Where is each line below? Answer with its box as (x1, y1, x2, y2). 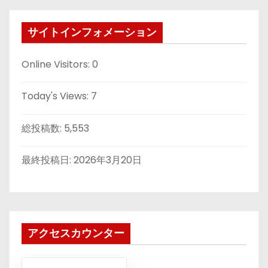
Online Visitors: (22, 57, 92, 71)
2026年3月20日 (74, 153, 142, 167)
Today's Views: (22, 89, 91, 103)
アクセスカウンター (28, 227, 124, 240)
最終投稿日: (22, 153, 74, 167)
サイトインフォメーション (28, 26, 157, 39)
